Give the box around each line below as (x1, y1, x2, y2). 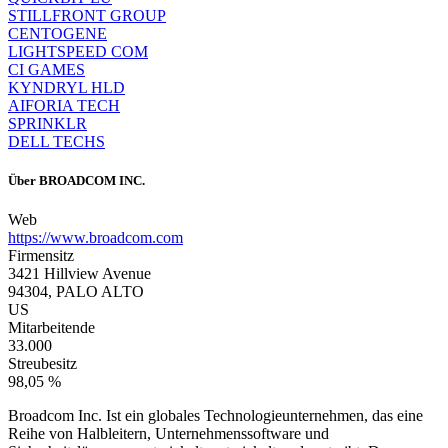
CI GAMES (8, 60, 85, 78)
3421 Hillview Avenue (8, 264, 151, 282)
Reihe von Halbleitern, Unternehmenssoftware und (8, 424, 329, 442)
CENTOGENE (8, 24, 107, 42)
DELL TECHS (8, 132, 105, 150)
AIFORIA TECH (8, 96, 120, 114)
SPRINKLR (8, 114, 87, 132)
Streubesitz (8, 354, 77, 372)
